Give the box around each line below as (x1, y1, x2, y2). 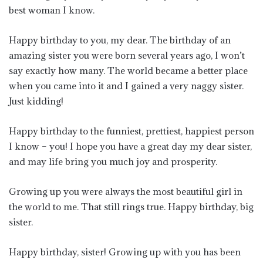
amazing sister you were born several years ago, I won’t (9, 49, 245, 61)
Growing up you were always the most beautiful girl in (9, 185, 242, 197)
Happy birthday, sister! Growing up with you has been (9, 245, 241, 258)
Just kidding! (9, 95, 63, 107)
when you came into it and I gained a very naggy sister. (9, 79, 244, 92)
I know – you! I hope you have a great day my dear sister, (9, 140, 252, 152)
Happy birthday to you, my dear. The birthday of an (9, 33, 231, 46)
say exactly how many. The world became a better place (9, 64, 248, 76)
